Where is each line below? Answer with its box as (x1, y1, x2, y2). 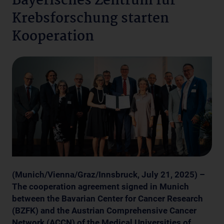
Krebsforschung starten (12, 7, 169, 30)
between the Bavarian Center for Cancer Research (12, 193, 203, 203)
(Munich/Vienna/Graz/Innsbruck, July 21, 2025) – (12, 169, 205, 179)
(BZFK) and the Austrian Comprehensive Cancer (12, 205, 196, 215)
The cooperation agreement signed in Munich (12, 181, 189, 191)
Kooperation (12, 25, 94, 48)
